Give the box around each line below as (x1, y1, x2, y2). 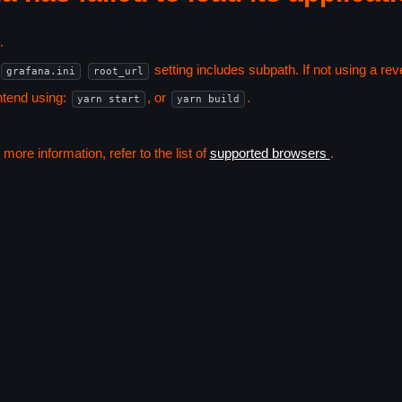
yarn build (176, 92, 240, 105)
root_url (92, 65, 144, 77)
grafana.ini (5, 65, 75, 77)
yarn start (76, 92, 140, 105)
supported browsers (209, 144, 330, 161)
